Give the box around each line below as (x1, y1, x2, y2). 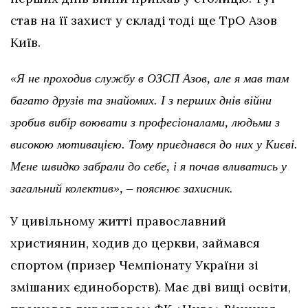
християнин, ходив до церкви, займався (10, 235, 260, 252)
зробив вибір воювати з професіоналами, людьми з (10, 115, 280, 130)
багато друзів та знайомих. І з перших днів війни (10, 93, 272, 108)
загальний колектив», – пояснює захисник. (10, 181, 233, 196)
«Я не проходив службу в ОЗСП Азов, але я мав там (10, 71, 289, 86)
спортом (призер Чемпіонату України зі (10, 257, 258, 274)
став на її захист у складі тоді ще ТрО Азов (10, 12, 277, 29)
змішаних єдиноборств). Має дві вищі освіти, (10, 279, 291, 296)
